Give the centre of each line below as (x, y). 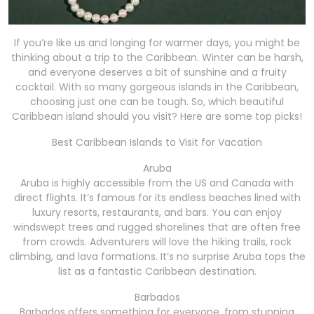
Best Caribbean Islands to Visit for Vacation (157, 143)
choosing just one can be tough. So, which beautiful (157, 102)
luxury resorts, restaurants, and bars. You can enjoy (157, 213)
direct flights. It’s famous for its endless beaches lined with (157, 198)
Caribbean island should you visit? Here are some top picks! (157, 117)
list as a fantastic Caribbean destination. (157, 272)
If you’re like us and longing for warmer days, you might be (157, 43)
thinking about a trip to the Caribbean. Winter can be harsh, (157, 58)
